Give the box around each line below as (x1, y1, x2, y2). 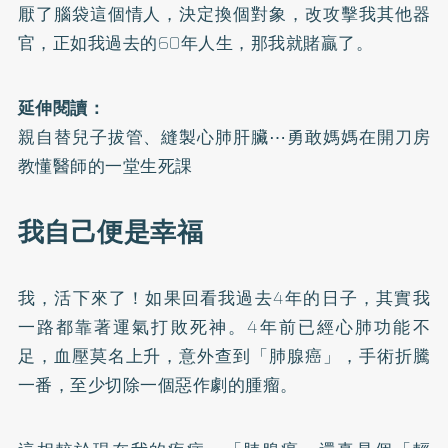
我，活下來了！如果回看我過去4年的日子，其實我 (17, 285, 431, 312)
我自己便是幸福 (17, 211, 204, 254)
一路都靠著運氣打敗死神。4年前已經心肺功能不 (17, 314, 431, 341)
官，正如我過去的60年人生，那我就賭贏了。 (17, 30, 374, 57)
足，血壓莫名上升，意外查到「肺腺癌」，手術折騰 (17, 343, 431, 370)
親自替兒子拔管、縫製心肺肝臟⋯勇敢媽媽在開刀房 (17, 124, 431, 151)
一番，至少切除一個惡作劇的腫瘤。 (17, 372, 298, 399)
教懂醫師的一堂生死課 (17, 153, 193, 180)
